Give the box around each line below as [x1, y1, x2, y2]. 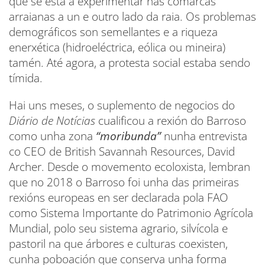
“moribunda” [96, 128, 161, 144]
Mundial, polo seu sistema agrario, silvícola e [9, 221, 228, 237]
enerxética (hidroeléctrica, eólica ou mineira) [9, 40, 225, 56]
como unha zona [9, 128, 96, 144]
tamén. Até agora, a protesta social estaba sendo [9, 55, 250, 71]
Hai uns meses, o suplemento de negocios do [9, 98, 235, 114]
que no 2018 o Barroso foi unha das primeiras [9, 174, 239, 190]
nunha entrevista [161, 128, 247, 144]
